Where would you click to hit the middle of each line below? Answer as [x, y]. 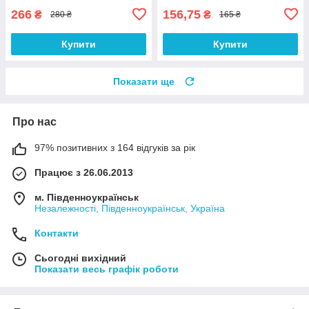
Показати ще [144, 81]
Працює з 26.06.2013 [84, 172]
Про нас [34, 121]
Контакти [57, 233]
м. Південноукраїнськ [87, 197]
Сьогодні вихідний [80, 258]
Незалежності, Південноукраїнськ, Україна [130, 208]
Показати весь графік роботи [107, 269]
